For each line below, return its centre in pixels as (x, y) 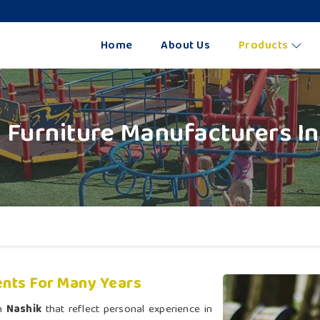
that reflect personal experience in (127, 310)
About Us (185, 45)
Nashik (24, 310)
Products (263, 45)
